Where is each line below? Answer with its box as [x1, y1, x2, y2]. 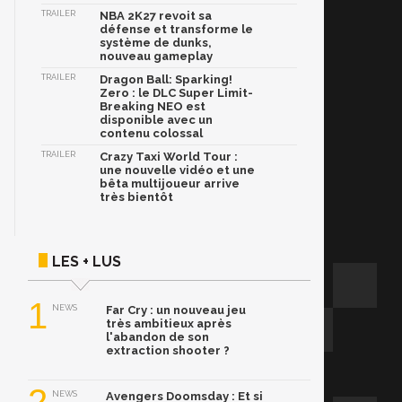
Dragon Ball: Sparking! [100, 73, 232, 87]
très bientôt [100, 190, 173, 205]
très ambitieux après [106, 317, 232, 331]
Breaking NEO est [100, 100, 205, 114]
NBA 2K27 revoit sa [100, 9, 212, 23]
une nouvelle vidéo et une [100, 163, 255, 178]
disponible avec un [100, 113, 213, 127]
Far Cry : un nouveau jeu [106, 303, 246, 318]
